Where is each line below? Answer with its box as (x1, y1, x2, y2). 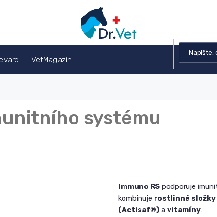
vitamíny (167, 205, 201, 214)
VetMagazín (31, 55, 72, 64)
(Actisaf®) (118, 205, 159, 214)
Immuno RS (118, 182, 160, 191)
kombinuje (118, 194, 154, 202)
